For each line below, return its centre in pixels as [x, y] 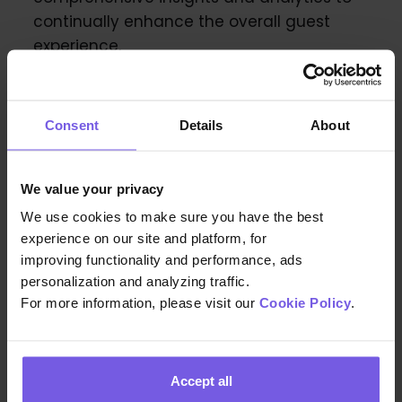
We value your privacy [92, 188]
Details [201, 124]
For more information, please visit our [138, 302]
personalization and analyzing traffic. [135, 281]
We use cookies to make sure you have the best [172, 216]
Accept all [201, 380]
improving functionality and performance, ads [162, 259]
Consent [72, 124]
